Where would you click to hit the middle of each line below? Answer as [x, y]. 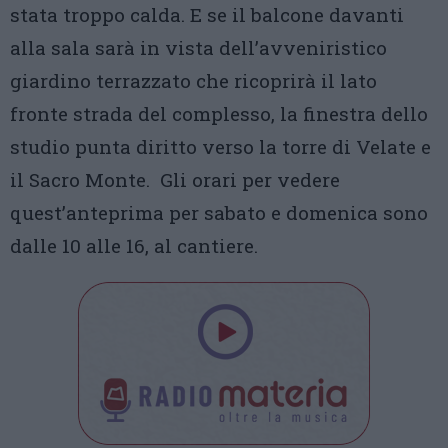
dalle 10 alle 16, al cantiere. [136, 246]
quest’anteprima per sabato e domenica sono [219, 213]
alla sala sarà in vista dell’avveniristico [198, 48]
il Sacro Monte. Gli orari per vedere [175, 180]
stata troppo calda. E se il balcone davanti [207, 15]
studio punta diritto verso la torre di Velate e [220, 147]
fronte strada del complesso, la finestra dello [219, 114]
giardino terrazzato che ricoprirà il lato [193, 81]
